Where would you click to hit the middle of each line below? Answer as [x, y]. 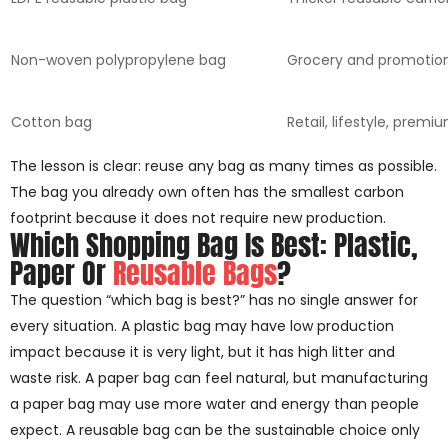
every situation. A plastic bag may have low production [202, 325]
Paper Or [61, 272]
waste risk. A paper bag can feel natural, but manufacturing [219, 377]
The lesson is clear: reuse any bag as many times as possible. [223, 165]
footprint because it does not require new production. [198, 217]
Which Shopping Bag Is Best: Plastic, [214, 244]
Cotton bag [51, 121]
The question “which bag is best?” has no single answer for [214, 299]
